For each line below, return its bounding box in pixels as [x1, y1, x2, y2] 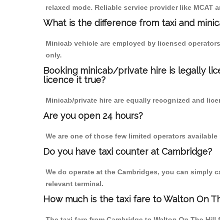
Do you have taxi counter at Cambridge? [43, 146, 212, 157]
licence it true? [43, 75, 106, 85]
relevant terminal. [46, 180, 104, 188]
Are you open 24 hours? [43, 110, 143, 121]
